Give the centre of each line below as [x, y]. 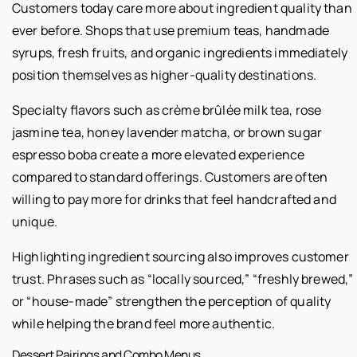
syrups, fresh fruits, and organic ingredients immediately [180, 53]
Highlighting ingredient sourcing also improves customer [180, 257]
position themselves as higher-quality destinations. [165, 75]
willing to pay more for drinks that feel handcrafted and [174, 200]
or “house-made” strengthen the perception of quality [172, 302]
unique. [35, 222]
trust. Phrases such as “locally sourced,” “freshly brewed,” [183, 279]
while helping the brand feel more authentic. [144, 324]
